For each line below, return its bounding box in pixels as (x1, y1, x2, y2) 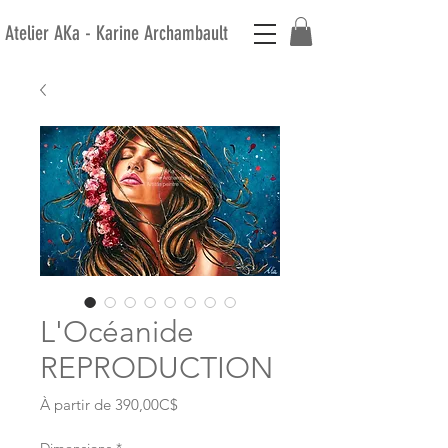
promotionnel (177, 414, 268, 434)
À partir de (40, 394, 115, 414)
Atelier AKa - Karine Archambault (5, 21, 228, 45)
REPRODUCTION (40, 349, 273, 386)
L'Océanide (40, 313, 194, 350)
